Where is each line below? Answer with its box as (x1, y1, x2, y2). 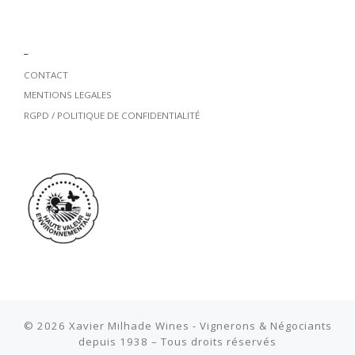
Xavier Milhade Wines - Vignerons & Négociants (68, 318, 332, 333)
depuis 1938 (78, 334, 148, 349)
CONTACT (23, 69, 68, 82)
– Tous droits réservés (148, 334, 277, 349)
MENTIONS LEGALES (23, 89, 112, 101)
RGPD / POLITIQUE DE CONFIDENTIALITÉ (23, 109, 200, 121)
